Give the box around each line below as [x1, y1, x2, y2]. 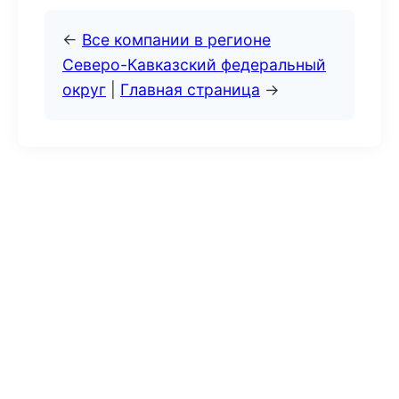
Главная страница [120, 80, 260, 99]
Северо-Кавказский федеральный [62, 55, 326, 74]
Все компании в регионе [82, 30, 271, 49]
